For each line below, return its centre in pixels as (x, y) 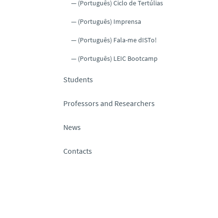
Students (78, 79)
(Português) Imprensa (109, 21)
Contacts (78, 151)
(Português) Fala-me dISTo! (117, 40)
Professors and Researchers (109, 103)
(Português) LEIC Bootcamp (118, 58)
